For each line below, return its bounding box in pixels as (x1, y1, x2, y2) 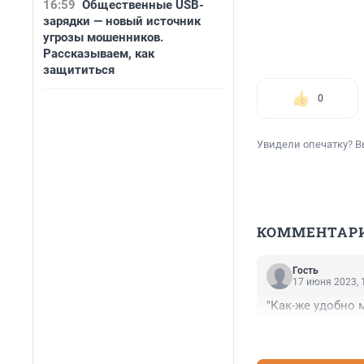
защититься (43, 63, 115, 77)
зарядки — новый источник (43, 14, 201, 28)
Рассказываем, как (43, 46, 154, 61)
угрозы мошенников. (43, 30, 163, 45)
